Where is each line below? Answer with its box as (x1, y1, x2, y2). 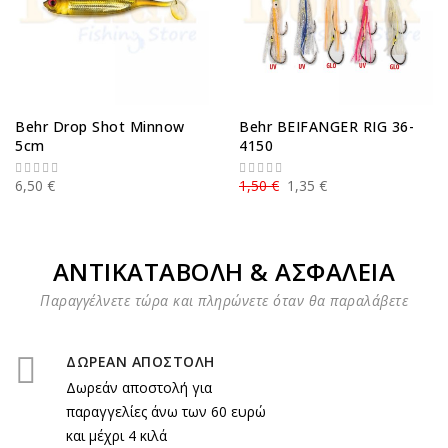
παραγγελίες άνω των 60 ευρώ (66, 402, 266, 421)
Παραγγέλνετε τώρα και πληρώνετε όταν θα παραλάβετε (40, 291, 408, 310)
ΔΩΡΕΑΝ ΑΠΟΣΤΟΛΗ (66, 352, 215, 371)
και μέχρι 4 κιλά (66, 426, 167, 445)
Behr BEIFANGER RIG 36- (239, 117, 414, 136)
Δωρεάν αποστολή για (66, 378, 212, 397)
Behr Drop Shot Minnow (15, 117, 185, 136)
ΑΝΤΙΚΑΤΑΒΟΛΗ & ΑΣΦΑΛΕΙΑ (52, 255, 396, 288)
